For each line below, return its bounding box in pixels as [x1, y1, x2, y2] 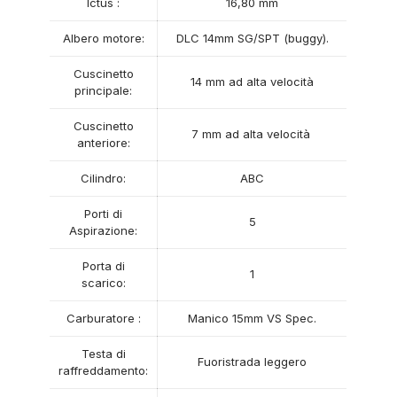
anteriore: [76, 136, 130, 150]
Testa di [81, 346, 126, 361]
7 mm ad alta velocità [191, 127, 314, 141]
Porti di [84, 206, 123, 221]
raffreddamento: [58, 363, 149, 378]
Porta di [82, 259, 125, 273]
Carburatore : [66, 311, 141, 325]
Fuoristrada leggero [198, 354, 307, 369]
